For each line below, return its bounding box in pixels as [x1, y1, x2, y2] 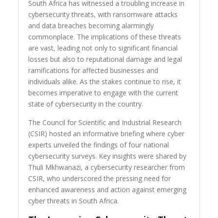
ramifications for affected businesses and [28, 66, 159, 75]
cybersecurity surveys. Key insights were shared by [28, 151, 187, 161]
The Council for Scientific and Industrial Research [28, 118, 182, 127]
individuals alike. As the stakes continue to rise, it [28, 77, 182, 87]
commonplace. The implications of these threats [28, 32, 182, 42]
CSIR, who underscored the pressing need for [28, 174, 171, 183]
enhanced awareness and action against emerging [28, 185, 187, 195]
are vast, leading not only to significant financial [28, 43, 178, 53]
